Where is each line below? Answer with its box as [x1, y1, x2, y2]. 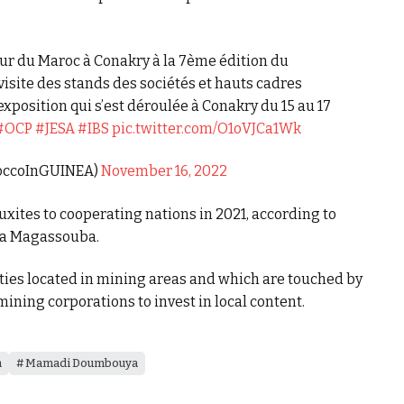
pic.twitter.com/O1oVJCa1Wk [111, 119, 301, 137]
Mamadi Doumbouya [24, 355, 138, 370]
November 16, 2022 [100, 162, 227, 180]
